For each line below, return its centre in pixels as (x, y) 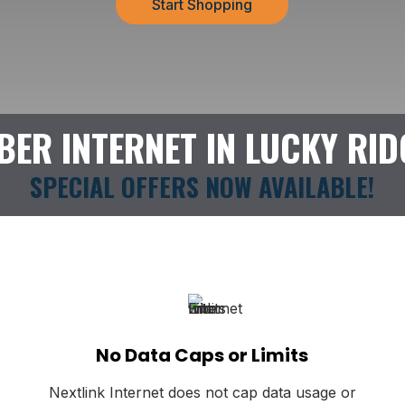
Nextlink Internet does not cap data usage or (202, 392)
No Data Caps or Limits (202, 355)
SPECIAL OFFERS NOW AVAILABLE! (202, 186)
